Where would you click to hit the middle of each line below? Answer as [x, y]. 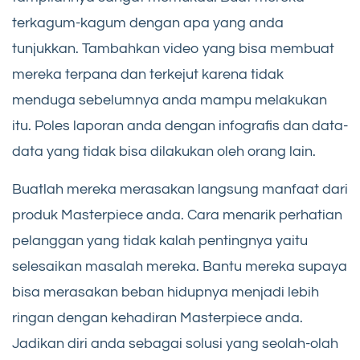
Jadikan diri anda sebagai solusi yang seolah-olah [175, 344]
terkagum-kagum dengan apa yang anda [148, 23]
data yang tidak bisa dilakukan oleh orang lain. [164, 152]
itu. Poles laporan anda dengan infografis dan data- [180, 126]
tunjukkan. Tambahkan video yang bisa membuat [173, 49]
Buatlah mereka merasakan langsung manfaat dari [180, 190]
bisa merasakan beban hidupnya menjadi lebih [166, 292]
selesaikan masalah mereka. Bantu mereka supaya [180, 267]
